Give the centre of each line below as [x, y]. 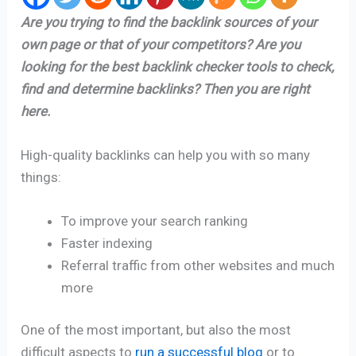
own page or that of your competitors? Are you [161, 44]
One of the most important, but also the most [156, 330]
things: [41, 177]
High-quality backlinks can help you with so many [166, 155]
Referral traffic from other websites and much [198, 265]
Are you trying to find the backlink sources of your [169, 22]
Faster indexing [107, 243]
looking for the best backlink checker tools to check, [178, 66]
